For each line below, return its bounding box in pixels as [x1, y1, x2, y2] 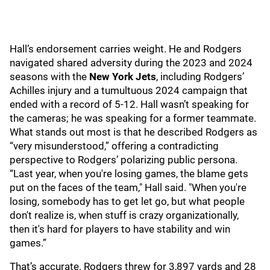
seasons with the [10, 71, 89, 83]
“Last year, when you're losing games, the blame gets [10, 168, 248, 180]
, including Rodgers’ [156, 71, 244, 83]
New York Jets [89, 71, 156, 83]
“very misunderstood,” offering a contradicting [10, 140, 219, 152]
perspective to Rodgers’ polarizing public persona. [10, 154, 237, 166]
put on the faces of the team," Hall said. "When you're [10, 181, 246, 193]
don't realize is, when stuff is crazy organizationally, [10, 209, 239, 221]
